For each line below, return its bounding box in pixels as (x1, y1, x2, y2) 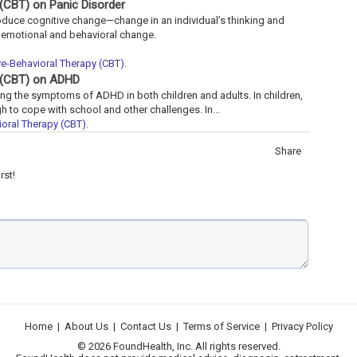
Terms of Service (182, 320, 260, 332)
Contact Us (120, 320, 171, 332)
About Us (64, 320, 108, 332)
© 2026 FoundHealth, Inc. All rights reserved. (76, 339, 280, 352)
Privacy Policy (271, 320, 333, 332)
